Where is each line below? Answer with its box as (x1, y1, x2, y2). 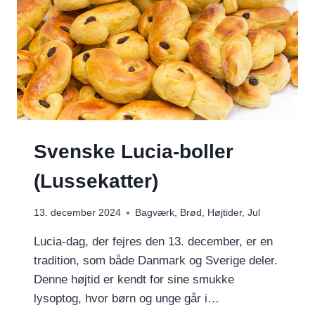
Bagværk (135, 207, 174, 219)
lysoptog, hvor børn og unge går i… (34, 292, 219, 306)
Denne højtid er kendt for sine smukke (34, 273, 234, 287)
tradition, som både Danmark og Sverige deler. (34, 254, 278, 268)
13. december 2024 (34, 207, 121, 219)
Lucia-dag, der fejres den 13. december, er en (34, 235, 273, 249)
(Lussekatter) (34, 169, 158, 192)
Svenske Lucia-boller (34, 140, 233, 162)
